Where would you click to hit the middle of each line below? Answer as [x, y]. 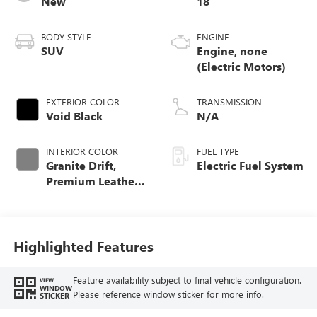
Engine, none [232, 51]
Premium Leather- [94, 181]
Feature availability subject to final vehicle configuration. [187, 280]
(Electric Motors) [241, 67]
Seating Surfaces [90, 212]
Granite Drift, [81, 166]
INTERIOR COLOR [82, 151]
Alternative [76, 197]
